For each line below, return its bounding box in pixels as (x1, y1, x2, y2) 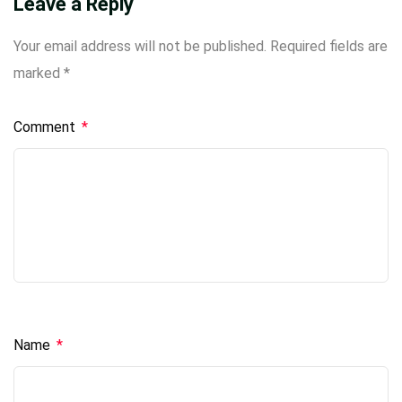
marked (13, 65, 64, 82)
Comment (13, 118, 79, 135)
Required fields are (270, 38, 388, 55)
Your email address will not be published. (13, 38, 267, 55)
